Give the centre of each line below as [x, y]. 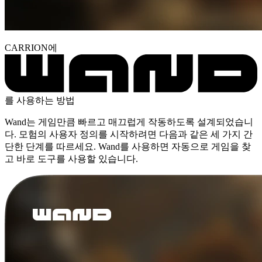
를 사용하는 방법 [40, 100]
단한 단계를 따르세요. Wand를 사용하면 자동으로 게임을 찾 [128, 146]
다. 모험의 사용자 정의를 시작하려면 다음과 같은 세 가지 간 [129, 134]
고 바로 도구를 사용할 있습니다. [71, 158]
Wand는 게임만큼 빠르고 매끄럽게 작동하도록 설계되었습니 [129, 122]
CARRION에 [31, 47]
